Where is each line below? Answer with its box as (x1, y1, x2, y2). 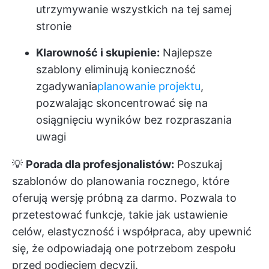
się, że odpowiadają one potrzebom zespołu (12, 242, 235, 255)
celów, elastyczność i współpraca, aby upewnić (12, 225, 252, 238)
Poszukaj (174, 158, 222, 171)
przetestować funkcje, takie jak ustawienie (12, 208, 228, 221)
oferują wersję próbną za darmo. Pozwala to (12, 192, 237, 204)
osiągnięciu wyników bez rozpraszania (36, 113, 232, 126)
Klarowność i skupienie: (36, 46, 160, 59)
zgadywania (36, 80, 97, 92)
